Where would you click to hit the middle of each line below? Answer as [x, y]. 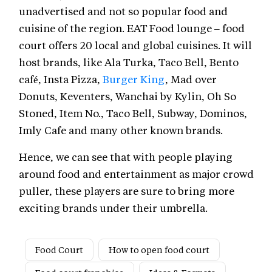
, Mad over [191, 79]
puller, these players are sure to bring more [127, 191]
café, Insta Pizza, [61, 79]
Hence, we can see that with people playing [126, 157]
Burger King [134, 79]
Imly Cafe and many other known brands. [121, 130]
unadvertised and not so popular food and [123, 11]
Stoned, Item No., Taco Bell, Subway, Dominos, [133, 113]
